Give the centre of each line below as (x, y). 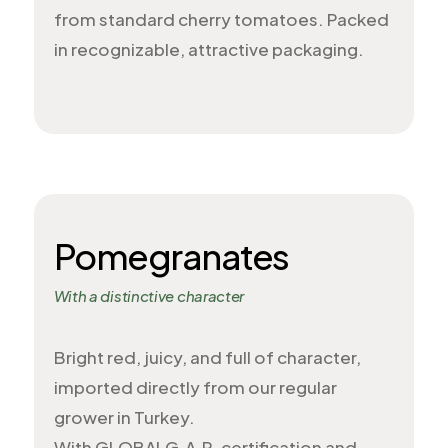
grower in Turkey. (124, 417)
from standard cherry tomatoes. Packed (221, 19)
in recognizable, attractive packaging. (208, 49)
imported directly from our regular (195, 387)
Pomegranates (171, 256)
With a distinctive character (149, 295)
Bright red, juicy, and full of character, (207, 357)
